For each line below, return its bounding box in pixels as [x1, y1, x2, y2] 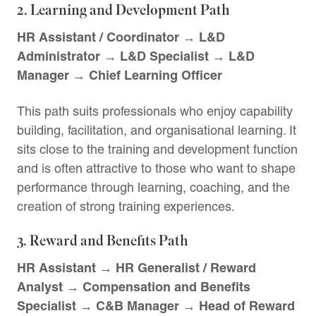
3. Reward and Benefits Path [17, 231, 188, 250]
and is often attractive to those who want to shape [17, 160, 296, 176]
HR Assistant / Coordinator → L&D [17, 28, 225, 45]
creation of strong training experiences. [17, 198, 235, 214]
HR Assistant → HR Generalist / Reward [17, 259, 256, 276]
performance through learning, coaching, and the [17, 179, 290, 195]
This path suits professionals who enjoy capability [17, 103, 293, 119]
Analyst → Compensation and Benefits [17, 278, 250, 295]
